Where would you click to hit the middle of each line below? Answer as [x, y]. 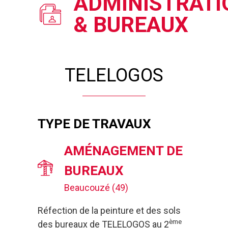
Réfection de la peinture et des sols [109, 210]
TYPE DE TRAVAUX [94, 123]
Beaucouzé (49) [96, 187]
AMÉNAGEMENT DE [123, 150]
